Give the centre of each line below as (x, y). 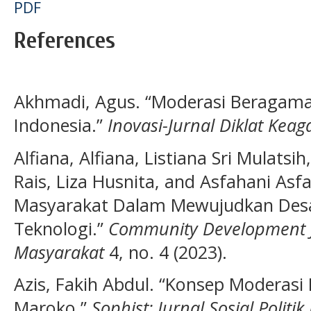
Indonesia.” (61, 125)
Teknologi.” (61, 228)
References (65, 40)
